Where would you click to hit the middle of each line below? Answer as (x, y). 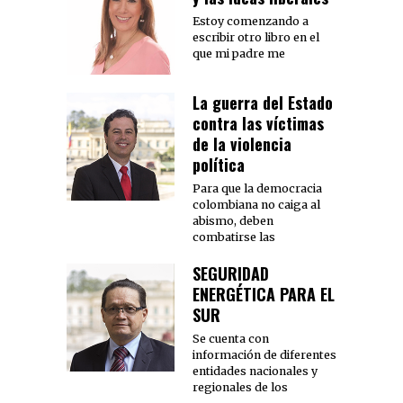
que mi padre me (239, 53)
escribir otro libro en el (256, 37)
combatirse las (234, 237)
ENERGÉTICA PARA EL (264, 294)
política (219, 164)
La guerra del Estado (263, 102)
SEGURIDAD (231, 273)
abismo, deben (233, 220)
